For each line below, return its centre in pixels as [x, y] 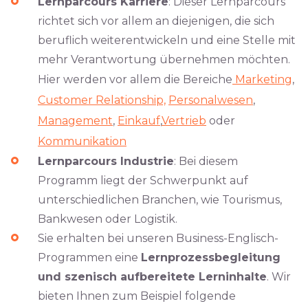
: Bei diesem [206, 161]
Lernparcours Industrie [106, 161]
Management [75, 121]
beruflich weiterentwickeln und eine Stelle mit [167, 40]
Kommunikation [82, 141]
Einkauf [139, 121]
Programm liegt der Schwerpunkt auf [143, 180]
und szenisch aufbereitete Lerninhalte [152, 277]
